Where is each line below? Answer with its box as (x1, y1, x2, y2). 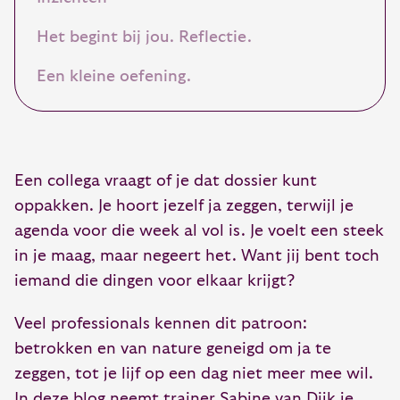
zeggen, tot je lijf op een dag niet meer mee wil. (14, 365, 373, 382)
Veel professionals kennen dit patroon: (14, 315, 307, 332)
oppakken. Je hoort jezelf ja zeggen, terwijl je (14, 197, 354, 214)
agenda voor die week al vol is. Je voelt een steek (14, 222, 384, 239)
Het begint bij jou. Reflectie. (37, 29, 252, 46)
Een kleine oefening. (37, 68, 191, 85)
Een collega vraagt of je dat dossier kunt (14, 172, 317, 189)
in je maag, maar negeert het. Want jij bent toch (14, 247, 379, 264)
